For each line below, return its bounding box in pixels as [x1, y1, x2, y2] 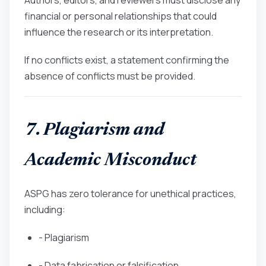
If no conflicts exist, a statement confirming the [24, 53, 229, 66]
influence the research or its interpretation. [24, 25, 213, 39]
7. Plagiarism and [24, 121, 164, 140]
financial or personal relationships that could [24, 9, 217, 23]
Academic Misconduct [24, 151, 197, 170]
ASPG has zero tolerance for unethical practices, [24, 186, 236, 200]
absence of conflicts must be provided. [24, 69, 195, 83]
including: [24, 202, 65, 216]
